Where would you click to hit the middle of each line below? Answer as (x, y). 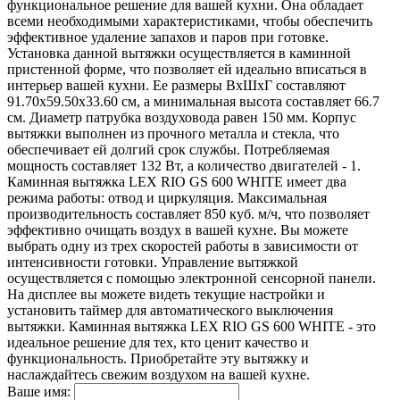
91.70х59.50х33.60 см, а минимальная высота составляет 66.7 (193, 101)
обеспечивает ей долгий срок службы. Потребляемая (168, 149)
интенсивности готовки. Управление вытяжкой (153, 262)
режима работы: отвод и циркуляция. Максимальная (167, 197)
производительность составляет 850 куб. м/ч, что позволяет (188, 213)
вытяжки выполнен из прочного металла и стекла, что (173, 133)
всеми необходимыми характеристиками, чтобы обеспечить (190, 21)
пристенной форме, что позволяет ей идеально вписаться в (187, 69)
